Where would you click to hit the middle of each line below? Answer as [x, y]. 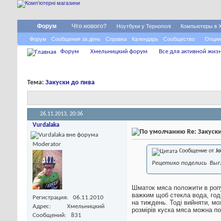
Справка [116, 39]
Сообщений [49, 215]
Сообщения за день [76, 39]
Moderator [47, 145]
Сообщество [179, 39]
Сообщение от [197, 151]
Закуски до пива [70, 83]
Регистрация [50, 197]
